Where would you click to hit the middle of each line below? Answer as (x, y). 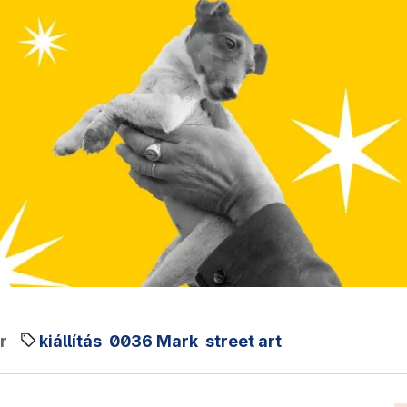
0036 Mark (154, 341)
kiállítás (70, 341)
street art (243, 341)
